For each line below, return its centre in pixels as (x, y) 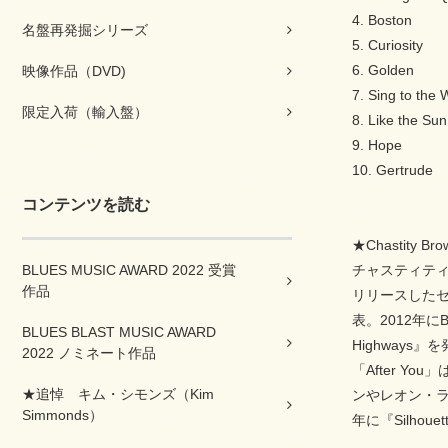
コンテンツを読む (86, 204)
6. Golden (383, 70)
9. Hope (377, 145)
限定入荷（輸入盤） (85, 112)
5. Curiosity (387, 45)
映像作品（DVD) (74, 71)
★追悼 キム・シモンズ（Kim (118, 394)
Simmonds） (62, 415)
